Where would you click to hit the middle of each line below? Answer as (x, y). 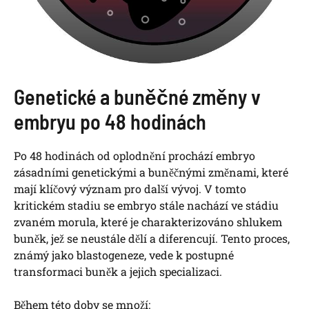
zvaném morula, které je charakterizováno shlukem (148, 222)
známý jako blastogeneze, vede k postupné (124, 255)
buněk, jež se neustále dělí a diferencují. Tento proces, (152, 239)
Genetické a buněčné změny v (137, 97)
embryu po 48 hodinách (110, 122)
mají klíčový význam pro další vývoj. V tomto (130, 189)
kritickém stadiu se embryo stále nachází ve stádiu (146, 206)
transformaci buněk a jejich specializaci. (118, 272)
